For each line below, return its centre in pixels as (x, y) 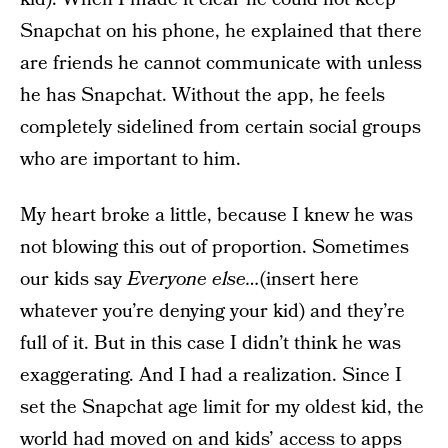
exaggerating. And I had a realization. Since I (211, 375)
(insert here (309, 279)
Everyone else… (193, 279)
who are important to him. (130, 159)
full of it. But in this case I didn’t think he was (210, 343)
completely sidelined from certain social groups (220, 127)
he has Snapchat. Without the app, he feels (202, 95)
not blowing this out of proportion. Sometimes (214, 247)
